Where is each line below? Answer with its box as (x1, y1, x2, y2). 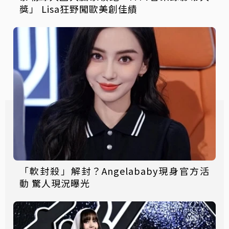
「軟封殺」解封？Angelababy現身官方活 (19, 164, 210, 178)
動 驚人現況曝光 (19, 176, 90, 190)
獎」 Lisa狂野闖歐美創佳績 (19, 2, 138, 15)
